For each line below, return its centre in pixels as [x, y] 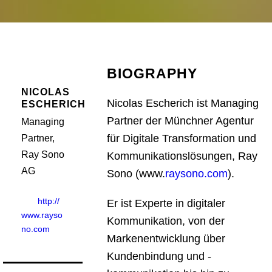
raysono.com [197, 174]
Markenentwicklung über [166, 239]
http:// [49, 201]
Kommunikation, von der [166, 221]
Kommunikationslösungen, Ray [182, 156]
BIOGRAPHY [152, 73]
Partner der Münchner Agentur [181, 121]
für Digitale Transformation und [182, 138]
